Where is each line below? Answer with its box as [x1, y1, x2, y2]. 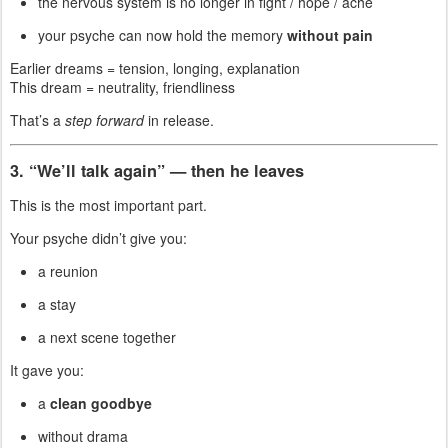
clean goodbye [50, 393, 152, 414]
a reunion [38, 261, 98, 282]
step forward [65, 110, 144, 131]
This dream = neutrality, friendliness [10, 77, 235, 98]
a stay [38, 294, 76, 315]
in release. [144, 110, 214, 131]
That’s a [10, 110, 65, 131]
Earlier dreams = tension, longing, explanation [10, 58, 300, 79]
